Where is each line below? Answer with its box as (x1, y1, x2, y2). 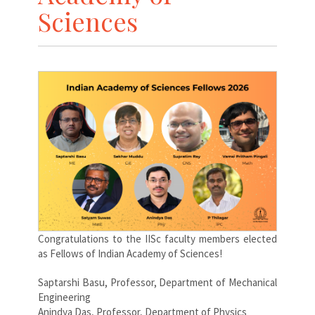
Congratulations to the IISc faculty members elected (38, 231, 277, 245)
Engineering (38, 290, 91, 304)
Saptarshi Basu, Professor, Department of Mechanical (38, 275, 277, 289)
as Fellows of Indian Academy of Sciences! (38, 246, 222, 260)
